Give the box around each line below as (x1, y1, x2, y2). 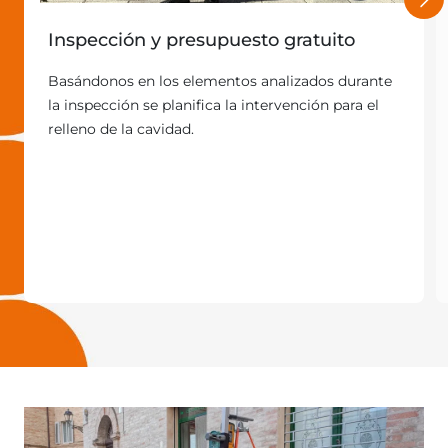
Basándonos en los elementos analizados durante (48, 71, 392, 90)
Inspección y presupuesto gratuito (48, 28, 355, 51)
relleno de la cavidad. (48, 119, 194, 138)
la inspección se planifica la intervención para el (48, 95, 379, 114)
